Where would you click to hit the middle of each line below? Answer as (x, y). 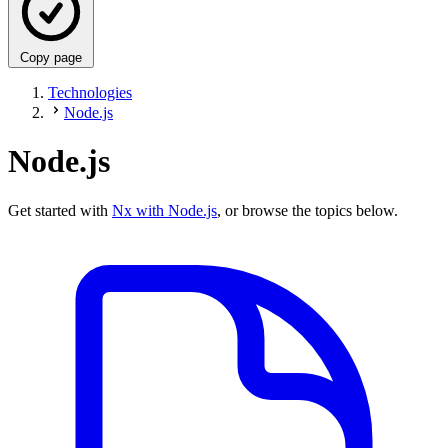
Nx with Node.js (164, 210)
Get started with (60, 210)
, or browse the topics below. (307, 210)
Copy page (51, 57)
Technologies (90, 92)
